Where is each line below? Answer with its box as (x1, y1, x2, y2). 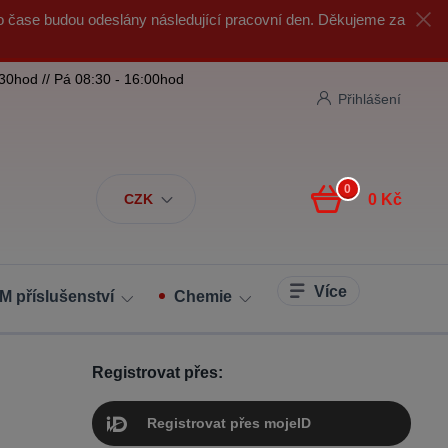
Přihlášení (337, 90, 401, 107)
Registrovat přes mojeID (146, 415, 311, 431)
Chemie (174, 288, 232, 305)
